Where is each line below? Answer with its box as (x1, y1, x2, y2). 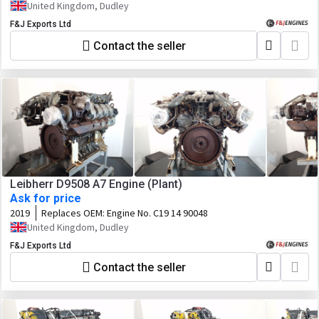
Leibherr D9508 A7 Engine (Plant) (10, 177, 182, 191)
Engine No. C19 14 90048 (107, 206, 208, 219)
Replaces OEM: (41, 206, 107, 219)
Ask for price (10, 192, 81, 205)
